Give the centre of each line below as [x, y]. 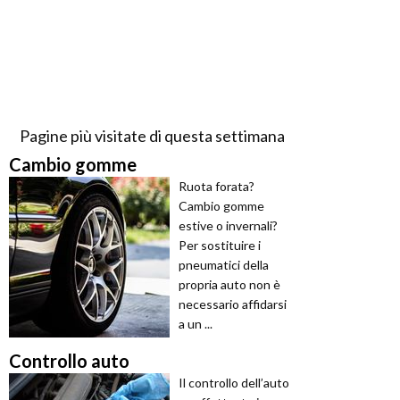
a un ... [196, 324]
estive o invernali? [228, 226]
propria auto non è [229, 285]
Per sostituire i [220, 246]
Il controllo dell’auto [234, 383]
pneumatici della [224, 265]
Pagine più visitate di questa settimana [152, 136]
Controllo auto [69, 361]
